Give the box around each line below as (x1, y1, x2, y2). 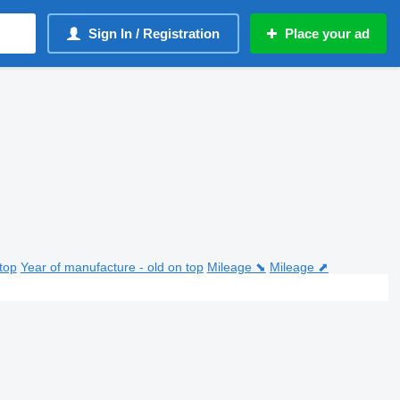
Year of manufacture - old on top (20, 259, 204, 274)
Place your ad (285, 26, 370, 41)
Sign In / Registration (88, 26, 220, 41)
